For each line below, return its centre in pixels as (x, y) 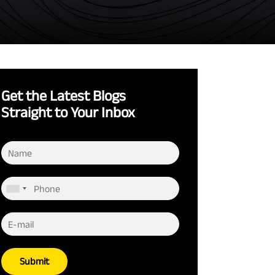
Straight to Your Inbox (68, 112)
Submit (34, 261)
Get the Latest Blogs (64, 95)
